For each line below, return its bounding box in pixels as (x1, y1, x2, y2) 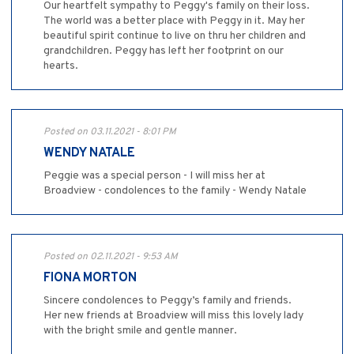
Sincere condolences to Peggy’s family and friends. (43, 294, 292, 308)
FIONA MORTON (43, 270, 137, 287)
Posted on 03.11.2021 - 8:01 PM (43, 126, 176, 139)
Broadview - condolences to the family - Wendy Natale (43, 184, 307, 198)
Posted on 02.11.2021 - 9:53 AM (43, 250, 178, 264)
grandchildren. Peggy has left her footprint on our (43, 44, 284, 58)
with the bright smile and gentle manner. (43, 324, 237, 338)
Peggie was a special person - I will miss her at (43, 169, 265, 183)
